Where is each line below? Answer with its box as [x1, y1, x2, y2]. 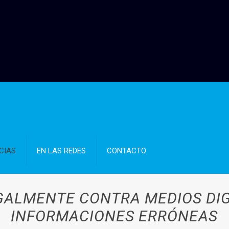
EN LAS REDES [37, 146, 86, 155]
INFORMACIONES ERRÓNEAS [11, 207, 218, 225]
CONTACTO [107, 146, 147, 155]
